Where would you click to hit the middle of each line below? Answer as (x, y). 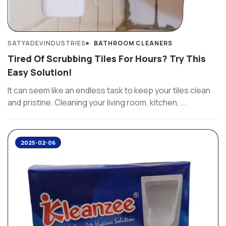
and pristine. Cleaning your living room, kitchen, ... (97, 102)
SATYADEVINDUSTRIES (47, 43)
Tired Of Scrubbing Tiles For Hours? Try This (107, 59)
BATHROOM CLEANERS (133, 43)
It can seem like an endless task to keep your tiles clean (109, 90)
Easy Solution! (40, 72)
